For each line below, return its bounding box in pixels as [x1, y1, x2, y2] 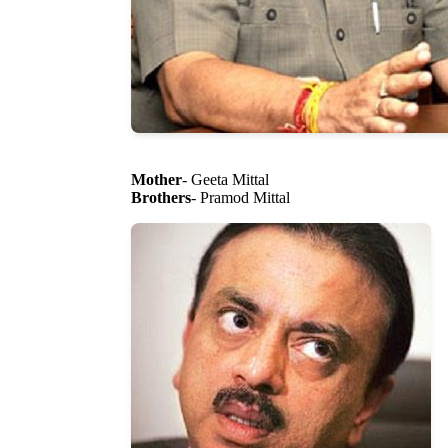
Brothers [131, 189, 191, 207]
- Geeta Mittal [182, 171, 269, 189]
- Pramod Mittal [191, 189, 290, 207]
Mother [131, 171, 182, 189]
